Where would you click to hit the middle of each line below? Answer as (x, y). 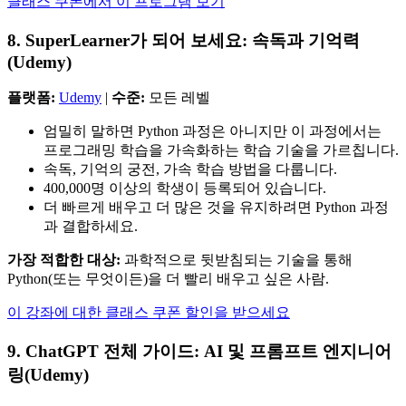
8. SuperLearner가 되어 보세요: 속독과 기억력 (184, 40)
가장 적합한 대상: (64, 260)
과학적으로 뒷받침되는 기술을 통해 (237, 260)
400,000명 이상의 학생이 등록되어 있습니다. (185, 188)
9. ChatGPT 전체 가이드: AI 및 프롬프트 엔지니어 (199, 352)
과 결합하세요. (91, 227)
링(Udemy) (48, 375)
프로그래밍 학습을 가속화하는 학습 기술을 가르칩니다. (221, 150)
